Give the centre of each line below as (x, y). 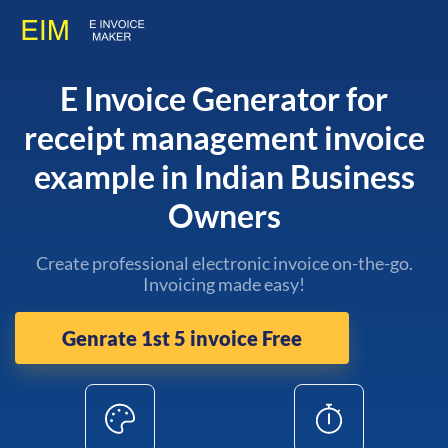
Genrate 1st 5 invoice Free (182, 338)
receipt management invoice (224, 137)
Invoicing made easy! (224, 284)
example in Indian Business (224, 176)
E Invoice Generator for (224, 98)
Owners (224, 215)
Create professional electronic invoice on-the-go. (224, 263)
